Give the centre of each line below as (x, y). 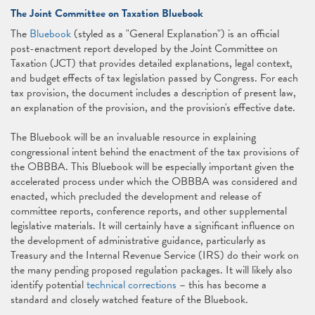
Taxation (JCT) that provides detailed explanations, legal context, (152, 63)
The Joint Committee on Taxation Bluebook (107, 13)
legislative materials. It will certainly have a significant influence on (153, 226)
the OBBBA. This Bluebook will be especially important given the (152, 167)
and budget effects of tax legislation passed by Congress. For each (154, 78)
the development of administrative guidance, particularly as (138, 240)
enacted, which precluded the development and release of (136, 196)
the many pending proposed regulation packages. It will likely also (152, 270)
